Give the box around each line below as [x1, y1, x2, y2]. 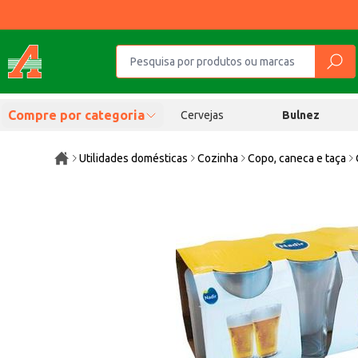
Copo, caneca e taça [248, 152, 347, 165]
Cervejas [180, 109, 224, 121]
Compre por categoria [8, 108, 145, 122]
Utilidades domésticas [79, 152, 189, 165]
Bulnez [282, 109, 320, 121]
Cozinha [197, 152, 239, 165]
